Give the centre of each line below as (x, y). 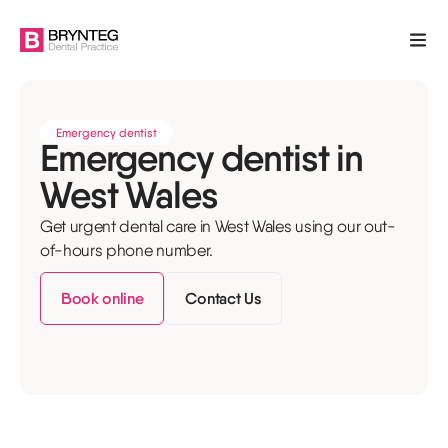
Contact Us (223, 298)
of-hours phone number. (126, 250)
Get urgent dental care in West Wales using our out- (218, 226)
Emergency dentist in (202, 158)
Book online (102, 298)
